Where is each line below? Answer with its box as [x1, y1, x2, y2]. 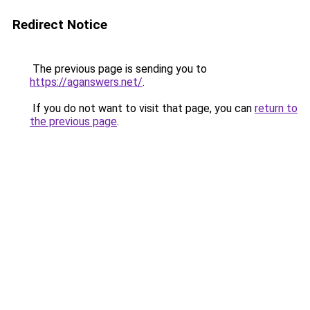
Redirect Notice [12, 17, 107, 33]
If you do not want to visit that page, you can [30, 102, 255, 115]
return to [255, 102, 298, 115]
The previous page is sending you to [30, 62, 207, 75]
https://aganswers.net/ [30, 75, 143, 89]
